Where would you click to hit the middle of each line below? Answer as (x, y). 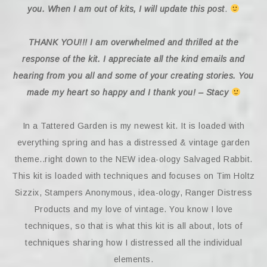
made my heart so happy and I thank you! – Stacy (129, 92)
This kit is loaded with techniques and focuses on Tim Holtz (133, 176)
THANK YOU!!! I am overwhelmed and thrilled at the (133, 42)
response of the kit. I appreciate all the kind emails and (133, 59)
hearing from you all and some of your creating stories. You (133, 76)
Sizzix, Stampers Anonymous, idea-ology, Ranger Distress (133, 193)
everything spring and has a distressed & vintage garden (133, 142)
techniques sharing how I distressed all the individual (133, 243)
